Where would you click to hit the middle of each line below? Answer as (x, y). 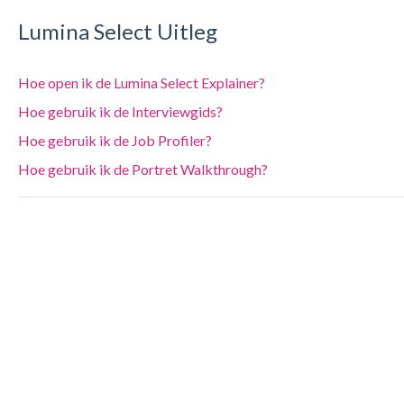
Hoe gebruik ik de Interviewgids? (120, 111)
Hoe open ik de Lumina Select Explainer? (141, 82)
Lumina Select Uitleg (117, 32)
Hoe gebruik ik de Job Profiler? (115, 140)
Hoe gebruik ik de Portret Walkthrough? (142, 169)
